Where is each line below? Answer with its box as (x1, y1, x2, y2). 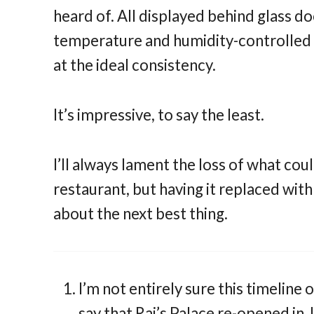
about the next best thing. (53, 203, 228, 223)
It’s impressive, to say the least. (53, 104, 265, 124)
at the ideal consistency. (53, 55, 217, 74)
